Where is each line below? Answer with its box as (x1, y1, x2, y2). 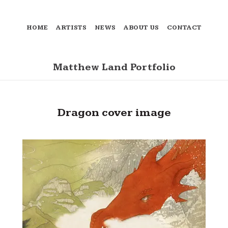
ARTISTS (56, 24, 87, 32)
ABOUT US (124, 24, 159, 32)
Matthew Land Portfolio (52, 62, 176, 74)
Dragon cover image (57, 106, 171, 119)
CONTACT (167, 24, 202, 32)
